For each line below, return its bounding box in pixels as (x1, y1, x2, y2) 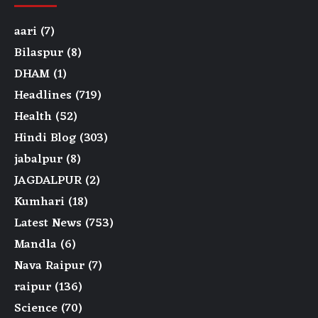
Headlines (14, 85, 72, 107)
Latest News (14, 213, 82, 235)
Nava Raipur (14, 256, 84, 278)
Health (14, 106, 52, 128)
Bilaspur (14, 43, 63, 65)
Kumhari (14, 192, 65, 214)
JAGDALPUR (14, 170, 82, 192)
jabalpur (14, 149, 62, 171)
